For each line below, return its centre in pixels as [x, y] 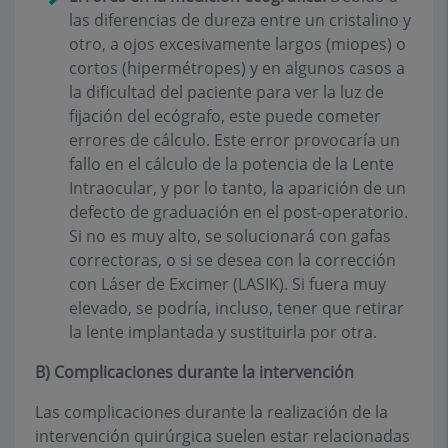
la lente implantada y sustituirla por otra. [223, 332]
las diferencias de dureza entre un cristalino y [240, 20]
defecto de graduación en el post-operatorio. [238, 212]
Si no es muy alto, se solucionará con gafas [230, 236]
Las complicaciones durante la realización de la [211, 412]
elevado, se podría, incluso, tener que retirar [236, 308]
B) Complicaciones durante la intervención [194, 372]
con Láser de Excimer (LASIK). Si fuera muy [227, 284]
